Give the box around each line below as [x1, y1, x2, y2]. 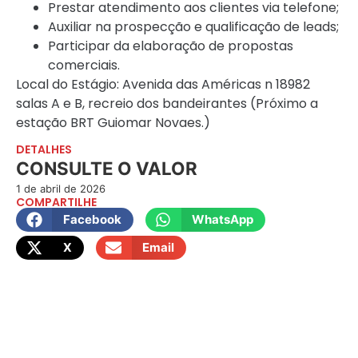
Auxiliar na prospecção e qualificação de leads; [48, 17, 339, 36]
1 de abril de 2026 [16, 181, 105, 195]
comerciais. [48, 55, 120, 74]
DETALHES [16, 141, 72, 157]
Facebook [62, 211, 121, 227]
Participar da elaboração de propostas [48, 36, 293, 55]
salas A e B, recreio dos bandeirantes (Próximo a [16, 93, 318, 113]
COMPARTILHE [16, 193, 97, 210]
